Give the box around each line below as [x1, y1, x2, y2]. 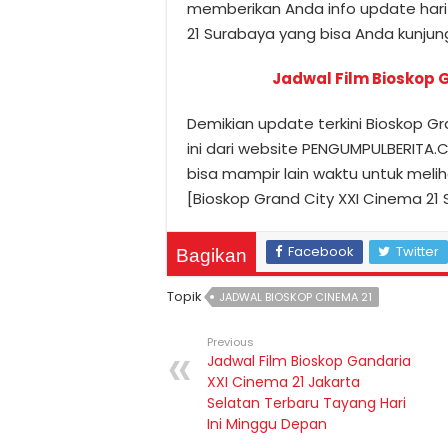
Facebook [288, 242, 354, 261]
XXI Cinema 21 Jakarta [207, 372, 360, 392]
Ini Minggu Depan [207, 414, 327, 434]
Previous [207, 334, 254, 350]
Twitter [396, 242, 439, 261]
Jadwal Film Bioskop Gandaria [207, 351, 411, 371]
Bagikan [176, 245, 247, 266]
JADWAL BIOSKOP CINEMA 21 [219, 289, 372, 305]
